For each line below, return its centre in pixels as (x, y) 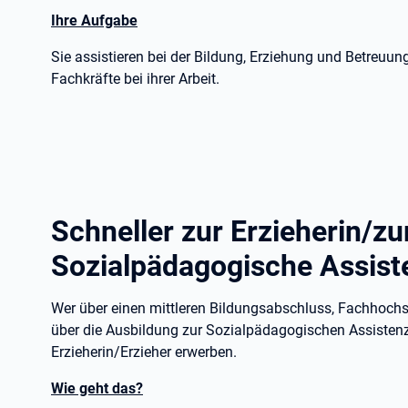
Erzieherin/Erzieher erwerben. (144, 352)
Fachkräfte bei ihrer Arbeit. (135, 79)
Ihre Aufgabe (94, 20)
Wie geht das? (97, 388)
